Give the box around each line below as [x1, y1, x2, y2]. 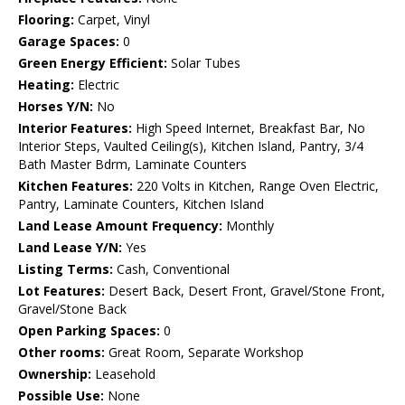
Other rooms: [18, 344, 105, 362]
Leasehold [91, 365, 155, 383]
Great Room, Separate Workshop [105, 344, 304, 362]
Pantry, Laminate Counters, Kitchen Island [18, 195, 264, 213]
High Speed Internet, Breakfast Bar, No [132, 119, 365, 137]
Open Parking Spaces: [18, 322, 160, 340]
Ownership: [18, 365, 91, 383]
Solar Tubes [167, 54, 240, 72]
